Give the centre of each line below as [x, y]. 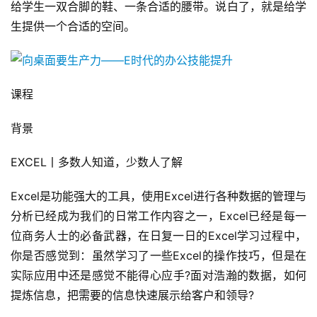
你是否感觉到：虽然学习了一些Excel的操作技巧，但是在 [158, 256]
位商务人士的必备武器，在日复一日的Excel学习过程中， [158, 236]
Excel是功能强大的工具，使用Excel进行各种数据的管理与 [158, 196]
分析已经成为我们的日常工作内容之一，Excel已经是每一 [158, 216]
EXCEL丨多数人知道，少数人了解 [97, 162]
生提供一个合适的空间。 [73, 27]
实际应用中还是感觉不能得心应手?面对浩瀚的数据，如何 [158, 276]
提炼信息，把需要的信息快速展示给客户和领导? [132, 295]
